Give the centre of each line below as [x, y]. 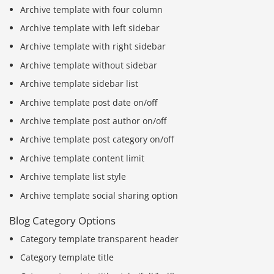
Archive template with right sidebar [93, 46]
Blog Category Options [62, 220]
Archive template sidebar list [80, 84]
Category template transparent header [100, 239]
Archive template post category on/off [97, 139]
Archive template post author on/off [94, 120]
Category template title [67, 257]
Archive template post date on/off [89, 102]
